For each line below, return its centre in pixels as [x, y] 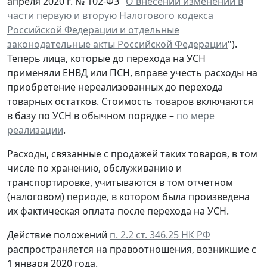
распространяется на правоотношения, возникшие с [132, 249]
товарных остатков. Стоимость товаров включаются [130, 101]
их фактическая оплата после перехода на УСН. [118, 211]
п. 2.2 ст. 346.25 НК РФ [160, 235]
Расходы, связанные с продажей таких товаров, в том [132, 153]
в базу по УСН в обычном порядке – [92, 115]
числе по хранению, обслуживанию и [94, 168]
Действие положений [58, 235]
